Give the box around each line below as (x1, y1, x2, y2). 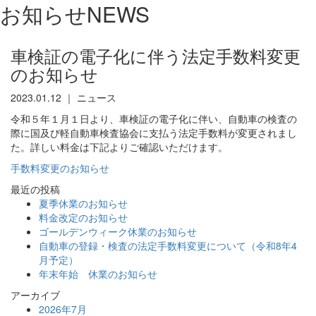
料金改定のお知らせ (39, 209, 128, 224)
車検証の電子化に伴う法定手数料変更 (11, 42, 300, 68)
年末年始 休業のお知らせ (39, 266, 157, 281)
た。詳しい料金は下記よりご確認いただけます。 (11, 139, 228, 154)
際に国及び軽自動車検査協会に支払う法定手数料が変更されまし (11, 125, 297, 140)
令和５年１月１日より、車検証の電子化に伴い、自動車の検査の (11, 111, 297, 126)
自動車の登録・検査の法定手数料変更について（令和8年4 (39, 238, 297, 253)
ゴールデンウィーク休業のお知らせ (39, 224, 197, 238)
